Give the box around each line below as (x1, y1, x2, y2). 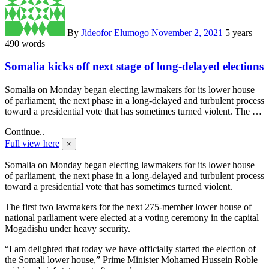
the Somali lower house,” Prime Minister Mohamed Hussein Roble (5, 255, 258, 265)
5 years (225, 27, 252, 38)
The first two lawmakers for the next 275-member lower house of (5, 202, 252, 213)
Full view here (5, 138, 59, 149)
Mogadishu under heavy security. (5, 223, 130, 234)
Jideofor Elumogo (81, 27, 149, 38)
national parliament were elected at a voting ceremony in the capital (5, 213, 259, 223)
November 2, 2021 (151, 27, 223, 38)
